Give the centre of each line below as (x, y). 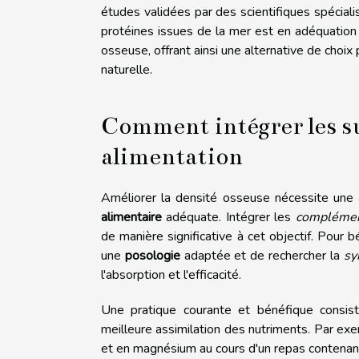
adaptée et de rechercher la (262, 256)
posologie (152, 256)
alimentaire (131, 218)
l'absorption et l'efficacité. (171, 275)
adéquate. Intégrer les (229, 218)
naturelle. (127, 70)
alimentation (172, 157)
